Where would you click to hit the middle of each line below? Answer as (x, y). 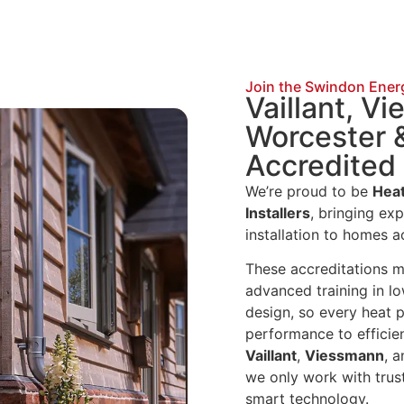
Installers (278, 213)
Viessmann (344, 356)
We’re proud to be (309, 191)
